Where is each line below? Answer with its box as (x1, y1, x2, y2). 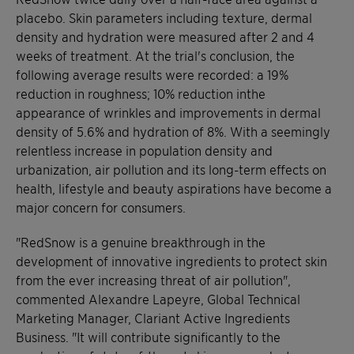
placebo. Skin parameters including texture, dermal (16, 9, 312, 25)
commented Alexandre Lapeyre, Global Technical (16, 290, 300, 307)
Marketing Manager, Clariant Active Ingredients (16, 309, 290, 326)
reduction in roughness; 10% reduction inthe (16, 85, 265, 101)
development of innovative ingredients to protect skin (16, 252, 327, 269)
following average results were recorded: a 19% (16, 66, 288, 82)
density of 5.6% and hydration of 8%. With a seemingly (16, 122, 330, 139)
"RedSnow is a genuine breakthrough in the (16, 233, 265, 250)
